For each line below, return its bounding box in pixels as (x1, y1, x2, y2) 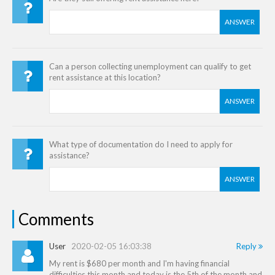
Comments (18, 209, 94, 229)
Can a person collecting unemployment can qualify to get (49, 61, 251, 71)
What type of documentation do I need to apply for (49, 139, 233, 149)
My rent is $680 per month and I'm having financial (49, 258, 230, 268)
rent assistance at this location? (49, 72, 161, 82)
